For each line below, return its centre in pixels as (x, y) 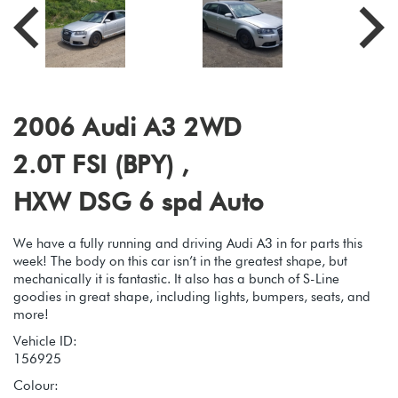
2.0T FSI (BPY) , (101, 164)
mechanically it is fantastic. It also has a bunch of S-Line (176, 279)
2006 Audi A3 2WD (128, 127)
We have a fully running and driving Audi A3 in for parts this (188, 243)
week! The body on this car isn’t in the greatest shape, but (180, 261)
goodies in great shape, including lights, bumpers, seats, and (192, 296)
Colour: (36, 385)
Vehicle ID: (45, 341)
